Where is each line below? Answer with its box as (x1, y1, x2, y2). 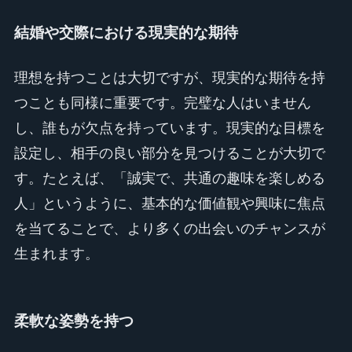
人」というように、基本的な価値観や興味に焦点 (13, 196, 325, 212)
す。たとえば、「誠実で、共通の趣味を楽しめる (13, 170, 325, 187)
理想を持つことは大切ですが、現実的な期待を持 (13, 70, 325, 86)
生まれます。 (13, 246, 99, 262)
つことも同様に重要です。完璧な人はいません (13, 95, 311, 112)
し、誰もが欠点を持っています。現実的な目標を (13, 120, 325, 137)
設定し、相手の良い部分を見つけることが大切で (13, 145, 325, 162)
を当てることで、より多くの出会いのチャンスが (13, 221, 325, 237)
